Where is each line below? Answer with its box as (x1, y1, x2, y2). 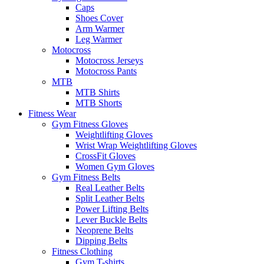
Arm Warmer (75, 23, 124, 34)
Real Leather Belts (75, 182, 144, 193)
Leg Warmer (75, 34, 122, 44)
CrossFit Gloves (75, 150, 136, 161)
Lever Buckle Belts (75, 214, 147, 225)
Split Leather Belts (75, 193, 144, 203)
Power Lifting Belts (75, 203, 148, 214)
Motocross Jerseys (75, 55, 143, 65)
